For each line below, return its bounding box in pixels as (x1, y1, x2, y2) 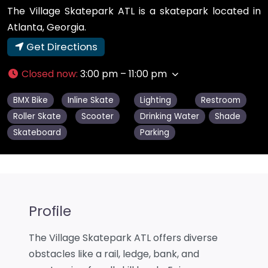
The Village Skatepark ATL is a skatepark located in (7, 4, 261, 18)
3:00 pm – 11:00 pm (80, 66, 167, 81)
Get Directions (26, 39, 98, 54)
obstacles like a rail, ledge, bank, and (29, 246, 199, 261)
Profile (29, 200, 71, 221)
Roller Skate (13, 110, 62, 122)
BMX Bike (13, 94, 48, 106)
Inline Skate (67, 94, 114, 106)
